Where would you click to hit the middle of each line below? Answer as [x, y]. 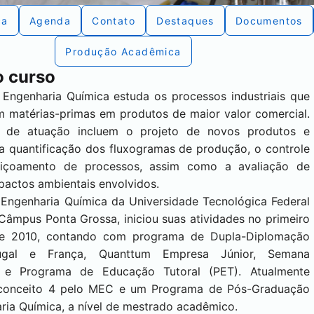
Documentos [269, 20]
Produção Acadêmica [123, 51]
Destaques [185, 20]
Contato [114, 20]
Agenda [50, 20]
